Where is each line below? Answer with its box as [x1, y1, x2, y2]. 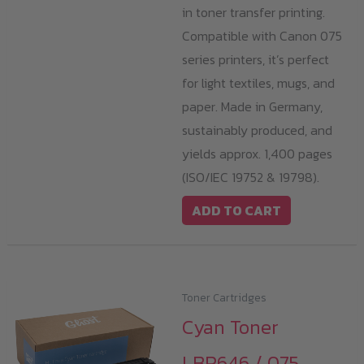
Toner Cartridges [182, 288, 266, 305]
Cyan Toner [182, 313, 279, 342]
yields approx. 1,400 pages [182, 143, 332, 163]
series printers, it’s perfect [182, 49, 329, 69]
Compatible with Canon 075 [182, 25, 342, 45]
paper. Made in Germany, [182, 96, 323, 116]
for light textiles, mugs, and [182, 72, 335, 93]
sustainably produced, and [182, 119, 332, 140]
